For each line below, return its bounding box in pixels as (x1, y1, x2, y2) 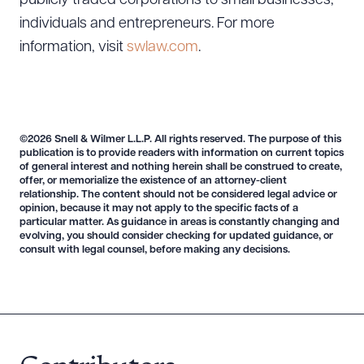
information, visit (19, 40, 127, 55)
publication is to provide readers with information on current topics (19, 148, 344, 158)
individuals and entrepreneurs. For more (19, 16, 275, 32)
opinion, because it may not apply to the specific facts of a (19, 203, 298, 214)
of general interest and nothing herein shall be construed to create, (19, 162, 342, 172)
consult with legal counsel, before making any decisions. (19, 245, 290, 255)
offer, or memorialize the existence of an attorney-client (19, 175, 287, 186)
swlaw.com (127, 40, 198, 55)
